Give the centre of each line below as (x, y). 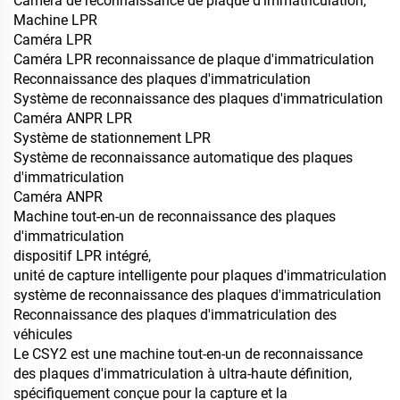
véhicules (43, 335)
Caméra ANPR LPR (73, 119)
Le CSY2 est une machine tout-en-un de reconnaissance (188, 354)
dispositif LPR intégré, (82, 256)
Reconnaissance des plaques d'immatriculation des (175, 315)
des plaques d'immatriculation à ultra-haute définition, (183, 374)
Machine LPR (55, 21)
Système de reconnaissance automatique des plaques (183, 158)
